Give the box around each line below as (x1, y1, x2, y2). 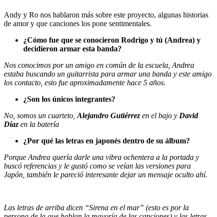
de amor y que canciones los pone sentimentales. (4, 19, 152, 28)
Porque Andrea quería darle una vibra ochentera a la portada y (4, 153, 199, 161)
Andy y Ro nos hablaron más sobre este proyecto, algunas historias (4, 10, 208, 19)
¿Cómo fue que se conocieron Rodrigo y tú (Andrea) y (23, 35, 201, 44)
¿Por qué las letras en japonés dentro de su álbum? (23, 136, 190, 145)
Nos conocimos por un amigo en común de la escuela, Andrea (4, 61, 194, 69)
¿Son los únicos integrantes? (23, 94, 115, 103)
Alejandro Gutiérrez (77, 111, 140, 120)
